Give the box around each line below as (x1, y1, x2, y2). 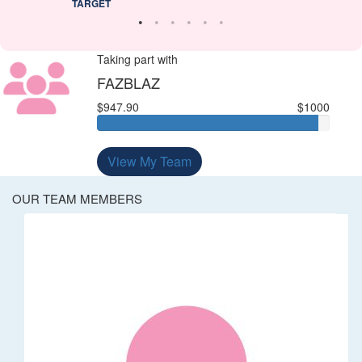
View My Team (107, 151, 192, 170)
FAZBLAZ (96, 71, 160, 93)
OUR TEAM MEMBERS (12, 189, 142, 207)
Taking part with (96, 50, 178, 67)
